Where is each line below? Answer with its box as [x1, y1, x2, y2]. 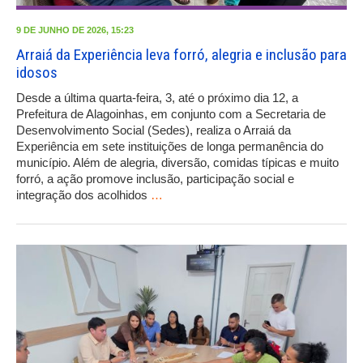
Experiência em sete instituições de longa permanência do [16, 139, 323, 154]
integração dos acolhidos [16, 188, 151, 203]
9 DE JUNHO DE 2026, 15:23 [16, 25, 134, 36]
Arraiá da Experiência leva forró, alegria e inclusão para [16, 45, 347, 65]
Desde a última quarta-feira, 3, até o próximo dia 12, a [16, 91, 298, 105]
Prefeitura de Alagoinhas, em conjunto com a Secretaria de [16, 107, 326, 122]
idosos [16, 63, 58, 83]
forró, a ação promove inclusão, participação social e [16, 172, 294, 186]
